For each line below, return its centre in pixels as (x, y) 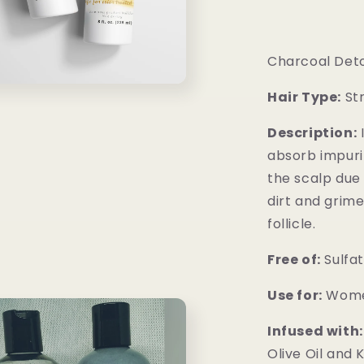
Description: (312, 133)
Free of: (294, 260)
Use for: (295, 295)
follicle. (295, 224)
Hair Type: (304, 97)
